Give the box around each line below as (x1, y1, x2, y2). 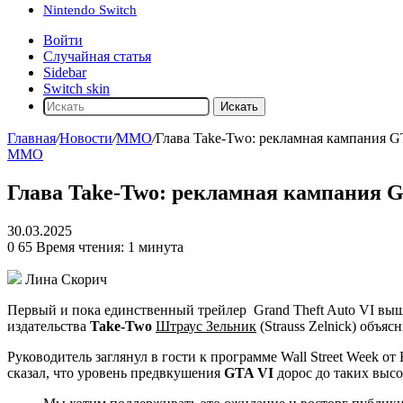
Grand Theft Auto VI (254, 301, 374, 318)
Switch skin (43, 81, 110, 96)
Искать (220, 100, 258, 113)
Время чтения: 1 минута (36, 238, 184, 255)
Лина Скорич (25, 271, 107, 287)
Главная (7, 130, 56, 146)
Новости (59, 130, 112, 146)
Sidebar (43, 65, 86, 80)
